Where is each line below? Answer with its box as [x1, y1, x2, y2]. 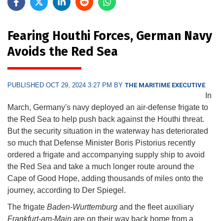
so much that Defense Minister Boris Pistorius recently [7, 138, 195, 147]
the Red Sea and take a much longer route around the [7, 162, 194, 171]
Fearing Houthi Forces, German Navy [7, 28, 212, 43]
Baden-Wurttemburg [47, 202, 119, 211]
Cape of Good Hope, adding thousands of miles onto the [7, 174, 203, 183]
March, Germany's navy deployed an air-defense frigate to [7, 103, 208, 111]
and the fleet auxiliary [119, 202, 194, 211]
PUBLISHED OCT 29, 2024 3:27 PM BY [7, 81, 125, 89]
